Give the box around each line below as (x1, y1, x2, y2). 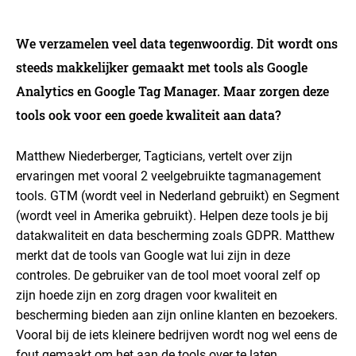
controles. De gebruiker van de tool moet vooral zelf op (16, 268, 320, 283)
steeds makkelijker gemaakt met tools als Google (16, 59, 308, 75)
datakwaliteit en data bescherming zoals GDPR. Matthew (16, 228, 335, 243)
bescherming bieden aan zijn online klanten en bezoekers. (16, 308, 338, 323)
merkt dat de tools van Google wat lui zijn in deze (16, 248, 290, 263)
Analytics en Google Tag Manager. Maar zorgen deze (16, 83, 329, 99)
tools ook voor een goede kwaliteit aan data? (16, 106, 281, 123)
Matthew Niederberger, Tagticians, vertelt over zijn (16, 149, 292, 164)
